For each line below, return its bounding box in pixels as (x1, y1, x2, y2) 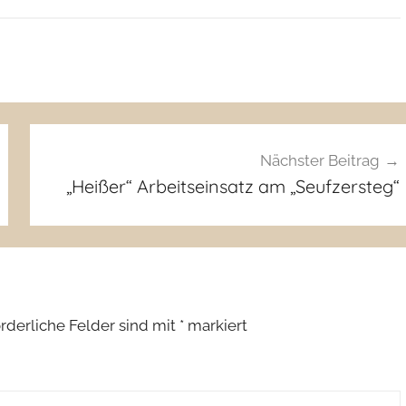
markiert (184, 316, 247, 335)
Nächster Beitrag (259, 150, 380, 169)
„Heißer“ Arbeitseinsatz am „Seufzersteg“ (65, 174, 400, 198)
